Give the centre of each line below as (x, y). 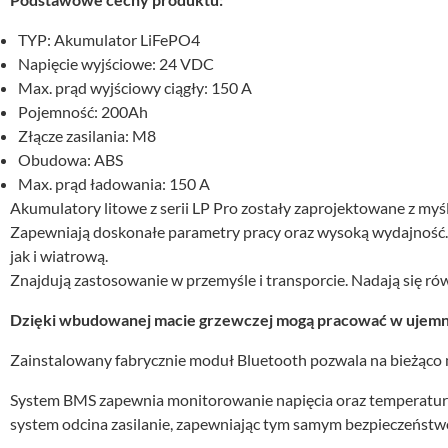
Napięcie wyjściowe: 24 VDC (116, 63)
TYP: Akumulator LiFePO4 (109, 39)
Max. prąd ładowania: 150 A (114, 183)
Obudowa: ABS (70, 159)
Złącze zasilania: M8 (87, 135)
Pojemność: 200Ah (83, 111)
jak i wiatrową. (59, 255)
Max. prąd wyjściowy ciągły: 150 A (135, 87)
